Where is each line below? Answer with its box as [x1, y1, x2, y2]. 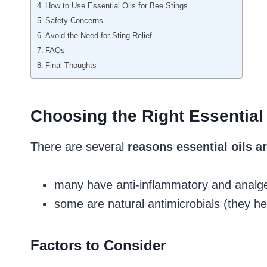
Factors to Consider [30, 237, 166, 253]
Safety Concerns [45, 16, 103, 25]
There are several [30, 140, 128, 153]
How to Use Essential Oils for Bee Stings [45, 1, 188, 10]
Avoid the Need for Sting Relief [45, 31, 152, 40]
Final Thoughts [45, 61, 97, 70]
